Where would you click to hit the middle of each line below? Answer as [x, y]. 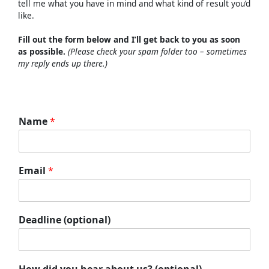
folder [173, 51]
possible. [49, 51]
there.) [95, 63]
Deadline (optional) [65, 219]
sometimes [227, 51]
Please [83, 51]
